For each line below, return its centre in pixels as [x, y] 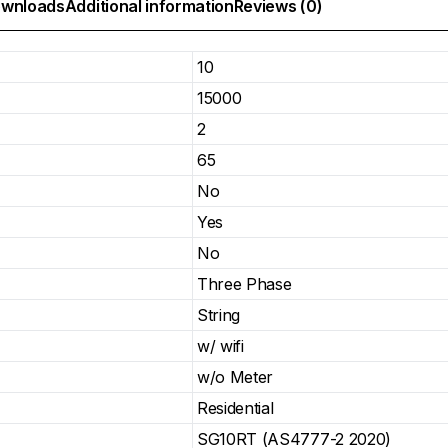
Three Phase [244, 283]
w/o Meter [235, 376]
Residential [235, 407]
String [219, 314]
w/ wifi [220, 345]
